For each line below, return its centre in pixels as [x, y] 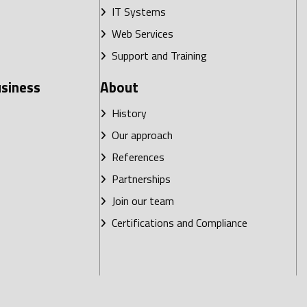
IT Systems [136, 12]
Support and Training [156, 56]
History [126, 113]
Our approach [139, 135]
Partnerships [138, 179]
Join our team [140, 201]
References [135, 157]
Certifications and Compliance [176, 223]
